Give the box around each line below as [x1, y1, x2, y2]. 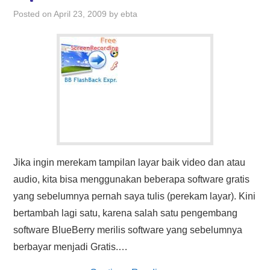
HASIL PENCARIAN [25, 5, 89, 16]
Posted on [13, 9, 54, 19]
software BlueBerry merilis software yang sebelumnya [13, 225, 243, 235]
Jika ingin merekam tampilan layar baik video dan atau [13, 157, 246, 168]
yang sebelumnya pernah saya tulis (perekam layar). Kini [13, 191, 256, 201]
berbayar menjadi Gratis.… [13, 242, 128, 252]
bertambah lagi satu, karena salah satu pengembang [13, 208, 238, 218]
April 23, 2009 [54, 9, 107, 19]
